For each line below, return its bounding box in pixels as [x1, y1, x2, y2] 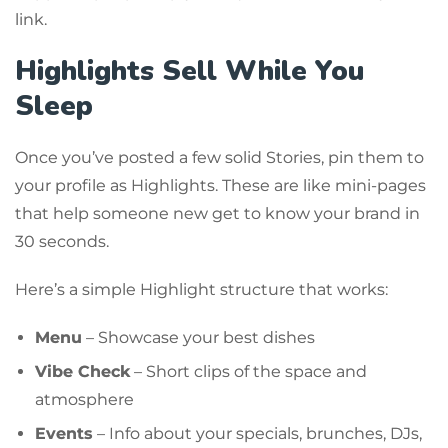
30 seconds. [15, 231, 109, 251]
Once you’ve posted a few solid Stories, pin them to [15, 147, 424, 167]
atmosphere [35, 389, 134, 409]
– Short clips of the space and [130, 361, 367, 381]
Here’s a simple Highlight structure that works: [15, 279, 388, 299]
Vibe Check [35, 361, 130, 381]
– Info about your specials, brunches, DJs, [93, 423, 422, 443]
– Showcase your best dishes [82, 327, 315, 347]
